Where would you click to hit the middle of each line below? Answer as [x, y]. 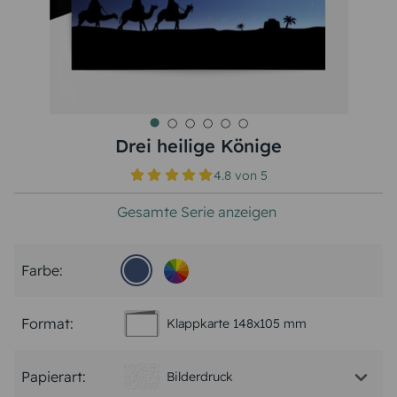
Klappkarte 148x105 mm [237, 323]
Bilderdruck [200, 376]
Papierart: [54, 377]
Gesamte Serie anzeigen [197, 212]
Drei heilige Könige [198, 146]
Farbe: [42, 270]
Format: [47, 323]
